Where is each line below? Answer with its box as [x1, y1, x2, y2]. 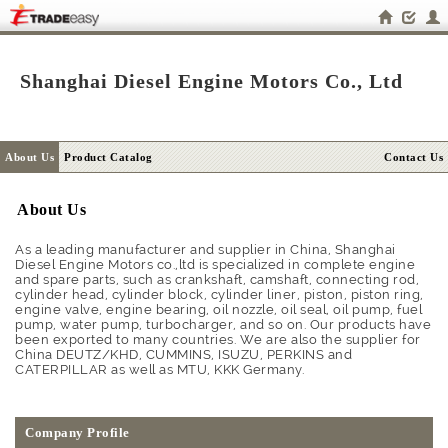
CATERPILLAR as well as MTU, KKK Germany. [15, 362, 304, 377]
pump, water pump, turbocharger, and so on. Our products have [15, 317, 431, 332]
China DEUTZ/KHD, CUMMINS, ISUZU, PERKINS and [15, 347, 352, 362]
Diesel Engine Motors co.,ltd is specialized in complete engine [15, 257, 415, 272]
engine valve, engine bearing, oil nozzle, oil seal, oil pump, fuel [15, 302, 422, 317]
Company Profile [25, 425, 130, 440]
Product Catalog [64, 151, 153, 163]
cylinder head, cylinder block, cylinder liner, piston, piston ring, [15, 287, 424, 302]
